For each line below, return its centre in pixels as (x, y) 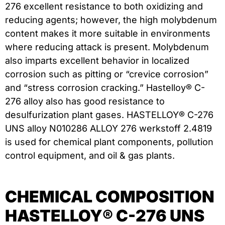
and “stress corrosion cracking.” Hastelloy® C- (105, 88)
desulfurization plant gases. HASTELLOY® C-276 (109, 115)
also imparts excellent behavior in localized (97, 61)
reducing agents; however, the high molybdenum (111, 20)
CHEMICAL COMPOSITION (110, 197)
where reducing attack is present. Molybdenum (107, 47)
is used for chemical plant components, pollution (109, 142)
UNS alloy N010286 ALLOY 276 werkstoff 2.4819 (108, 129)
